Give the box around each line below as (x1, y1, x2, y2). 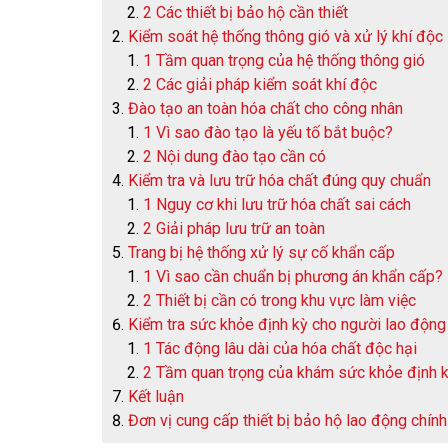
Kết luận (128, 387, 184, 406)
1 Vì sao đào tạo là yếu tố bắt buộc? (143, 123, 393, 142)
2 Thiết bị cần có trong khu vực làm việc (143, 291, 416, 310)
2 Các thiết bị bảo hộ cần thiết (143, 3, 348, 22)
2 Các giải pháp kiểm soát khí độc (143, 75, 377, 94)
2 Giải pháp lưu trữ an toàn (143, 219, 325, 238)
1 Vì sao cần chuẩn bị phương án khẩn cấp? (143, 267, 443, 286)
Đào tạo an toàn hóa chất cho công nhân (128, 99, 403, 118)
